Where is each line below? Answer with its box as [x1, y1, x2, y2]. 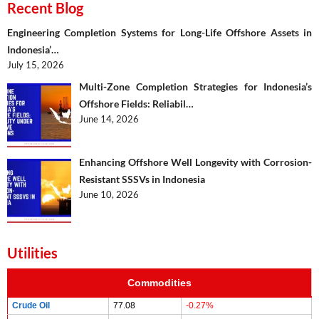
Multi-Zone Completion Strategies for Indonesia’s [79, 80, 312, 93]
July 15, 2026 [7, 58, 64, 70]
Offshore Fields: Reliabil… [79, 98, 194, 110]
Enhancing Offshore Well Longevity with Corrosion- [79, 155, 312, 168]
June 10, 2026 [79, 188, 140, 200]
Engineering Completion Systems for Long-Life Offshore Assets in [7, 26, 312, 38]
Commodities [127, 276, 192, 288]
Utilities [7, 244, 58, 261]
